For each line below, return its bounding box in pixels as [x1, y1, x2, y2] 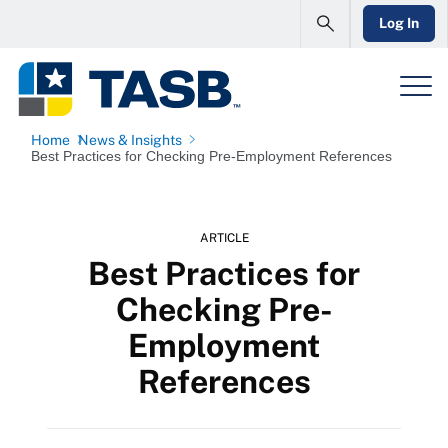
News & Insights [78, 132, 182, 148]
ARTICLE [199, 231, 249, 245]
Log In [379, 15, 419, 31]
